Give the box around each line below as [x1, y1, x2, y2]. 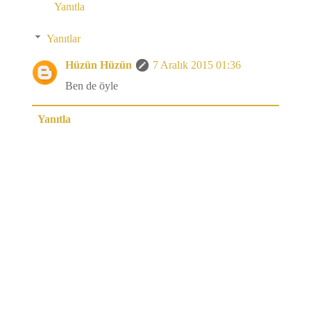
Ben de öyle [65, 80, 118, 92]
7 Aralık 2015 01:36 [153, 59, 241, 72]
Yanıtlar [46, 33, 81, 45]
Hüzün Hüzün [65, 59, 132, 72]
